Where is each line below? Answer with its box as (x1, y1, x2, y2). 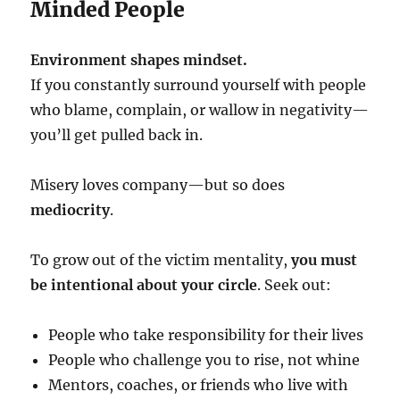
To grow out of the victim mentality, (30, 251, 292, 270)
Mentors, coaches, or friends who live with (48, 376, 349, 395)
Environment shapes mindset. (30, 51, 248, 70)
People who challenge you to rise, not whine (48, 351, 361, 370)
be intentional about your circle (30, 276, 258, 295)
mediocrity (30, 201, 111, 220)
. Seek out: (257, 276, 332, 295)
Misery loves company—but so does (30, 176, 286, 195)
